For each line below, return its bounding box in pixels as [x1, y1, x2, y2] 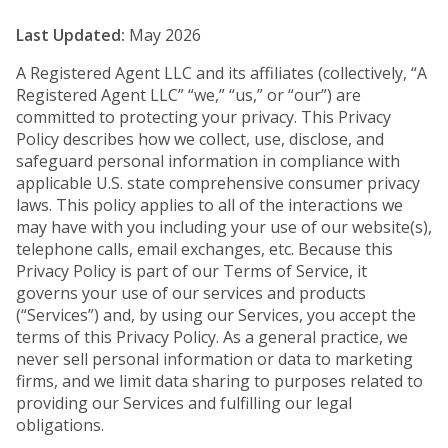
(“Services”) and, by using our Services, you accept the [16, 304, 416, 326]
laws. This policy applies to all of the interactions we [16, 194, 403, 216]
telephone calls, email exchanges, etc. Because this [16, 238, 393, 260]
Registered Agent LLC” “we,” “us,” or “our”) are [16, 84, 361, 106]
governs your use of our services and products [16, 282, 366, 304]
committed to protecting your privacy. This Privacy [16, 106, 391, 128]
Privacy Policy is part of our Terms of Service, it [16, 260, 367, 282]
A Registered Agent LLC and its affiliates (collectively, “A [16, 62, 427, 84]
